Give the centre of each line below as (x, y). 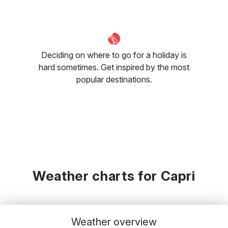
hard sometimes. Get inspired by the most (114, 67)
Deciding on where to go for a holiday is (114, 55)
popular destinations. (114, 79)
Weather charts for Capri (114, 176)
